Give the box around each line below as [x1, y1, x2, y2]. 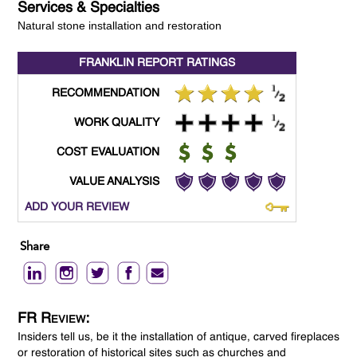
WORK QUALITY [74, 117, 160, 129]
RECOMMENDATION [52, 88, 160, 100]
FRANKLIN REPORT [79, 57, 184, 69]
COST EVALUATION [57, 147, 160, 159]
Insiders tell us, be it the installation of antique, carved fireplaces [18, 331, 340, 343]
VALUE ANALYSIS [69, 176, 160, 188]
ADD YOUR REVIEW [25, 202, 130, 214]
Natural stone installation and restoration [18, 19, 222, 33]
